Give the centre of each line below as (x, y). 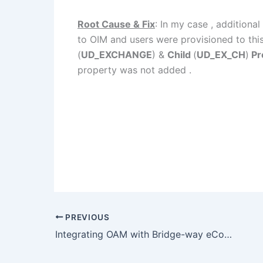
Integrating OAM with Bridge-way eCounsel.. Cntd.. (228, 234)
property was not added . (134, 70)
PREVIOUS (86, 217)
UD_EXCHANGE (117, 55)
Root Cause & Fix (116, 24)
